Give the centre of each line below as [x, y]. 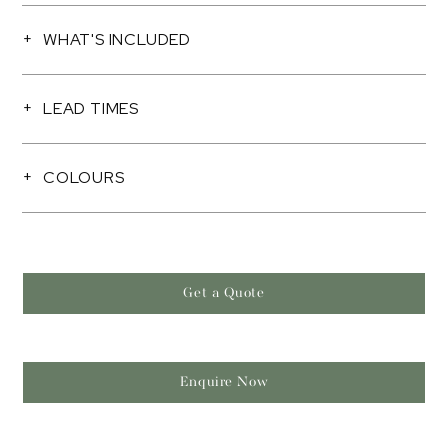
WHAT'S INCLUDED [117, 39]
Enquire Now [224, 382]
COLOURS [84, 177]
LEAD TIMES [91, 108]
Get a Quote [224, 293]
